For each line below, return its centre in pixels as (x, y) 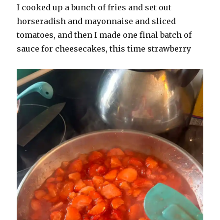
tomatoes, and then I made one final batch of (104, 35)
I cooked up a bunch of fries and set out (94, 8)
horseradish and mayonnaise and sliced (96, 21)
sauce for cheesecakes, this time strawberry (104, 49)
